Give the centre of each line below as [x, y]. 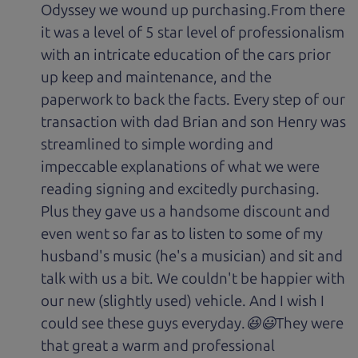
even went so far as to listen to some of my [182, 234]
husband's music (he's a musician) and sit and [192, 257]
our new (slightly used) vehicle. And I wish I [183, 301]
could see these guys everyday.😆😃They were [193, 324]
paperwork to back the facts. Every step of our [193, 100]
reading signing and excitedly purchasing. [181, 189]
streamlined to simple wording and [157, 145]
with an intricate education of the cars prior [186, 55]
